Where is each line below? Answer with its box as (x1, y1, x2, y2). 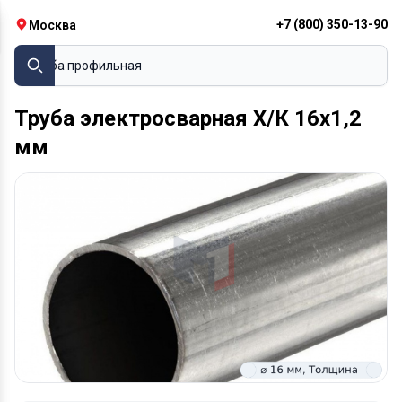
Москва (29, 18, 76, 32)
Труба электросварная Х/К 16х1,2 (14, 106, 362, 131)
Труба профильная (30, 58, 142, 73)
